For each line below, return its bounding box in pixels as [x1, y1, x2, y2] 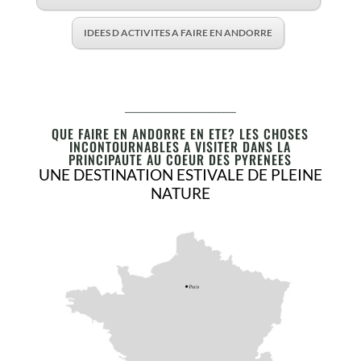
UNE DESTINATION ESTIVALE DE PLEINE [38, 166, 322, 184]
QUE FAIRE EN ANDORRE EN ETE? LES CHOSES [52, 124, 309, 143]
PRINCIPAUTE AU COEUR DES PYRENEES [68, 150, 293, 169]
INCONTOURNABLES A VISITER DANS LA [69, 137, 292, 156]
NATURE [150, 185, 210, 202]
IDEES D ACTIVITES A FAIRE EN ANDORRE [84, 27, 273, 39]
